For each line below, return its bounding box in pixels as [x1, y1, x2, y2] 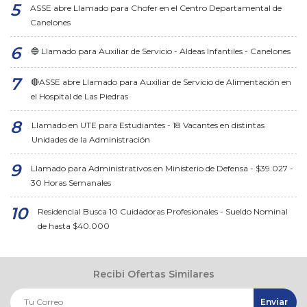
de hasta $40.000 [38, 220, 110, 231]
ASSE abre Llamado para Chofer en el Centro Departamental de [30, 2, 282, 13]
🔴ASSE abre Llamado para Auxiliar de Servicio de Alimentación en [31, 76, 291, 87]
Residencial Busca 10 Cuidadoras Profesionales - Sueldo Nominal [38, 206, 288, 217]
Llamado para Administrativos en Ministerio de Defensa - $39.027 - [31, 162, 293, 173]
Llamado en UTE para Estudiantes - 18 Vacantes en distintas [32, 119, 265, 130]
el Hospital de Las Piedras [31, 90, 128, 101]
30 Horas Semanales [31, 177, 111, 188]
